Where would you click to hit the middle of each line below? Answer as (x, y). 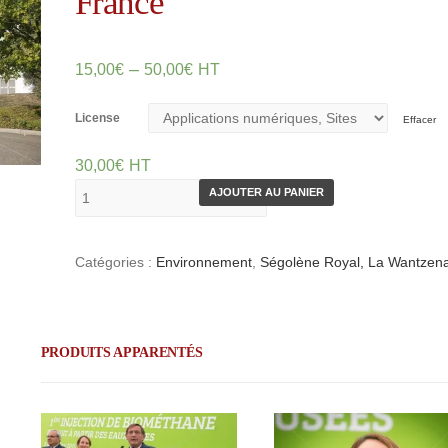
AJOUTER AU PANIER (266, 192)
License (97, 118)
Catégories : (115, 262)
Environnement (203, 262)
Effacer (420, 119)
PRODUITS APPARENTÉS (121, 352)
